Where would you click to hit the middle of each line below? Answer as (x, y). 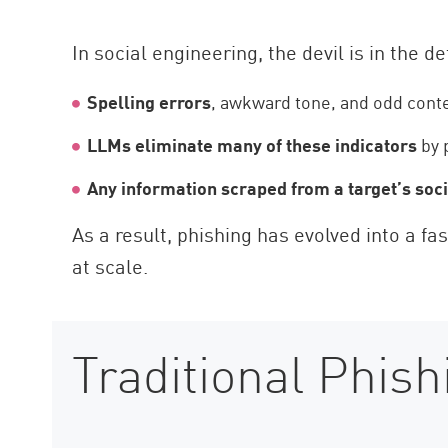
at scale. (110, 265)
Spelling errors (149, 101)
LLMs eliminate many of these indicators (252, 144)
